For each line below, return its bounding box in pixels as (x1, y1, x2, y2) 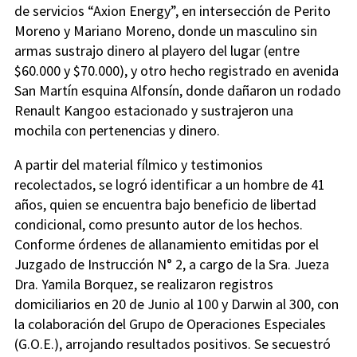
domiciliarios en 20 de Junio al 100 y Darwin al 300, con (14, 294, 339, 313)
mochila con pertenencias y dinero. (14, 120, 220, 139)
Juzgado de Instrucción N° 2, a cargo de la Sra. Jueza (14, 254, 329, 273)
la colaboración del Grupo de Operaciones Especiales (14, 314, 326, 333)
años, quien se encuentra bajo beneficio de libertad (14, 194, 316, 214)
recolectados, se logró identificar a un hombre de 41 (14, 175, 325, 194)
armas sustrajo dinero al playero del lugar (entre (14, 41, 300, 60)
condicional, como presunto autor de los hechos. (14, 214, 303, 233)
